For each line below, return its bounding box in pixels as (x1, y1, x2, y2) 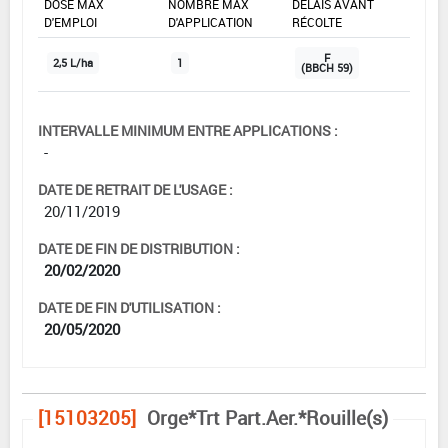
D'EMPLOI (44, 13, 97, 30)
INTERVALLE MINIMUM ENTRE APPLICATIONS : (38, 120, 338, 140)
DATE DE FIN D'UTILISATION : (38, 297, 221, 317)
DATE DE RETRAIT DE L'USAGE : (38, 179, 233, 199)
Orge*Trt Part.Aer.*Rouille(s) (147, 404, 388, 431)
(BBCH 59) (301, 60, 353, 75)
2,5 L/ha (53, 55, 93, 70)
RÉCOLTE (292, 13, 342, 30)
